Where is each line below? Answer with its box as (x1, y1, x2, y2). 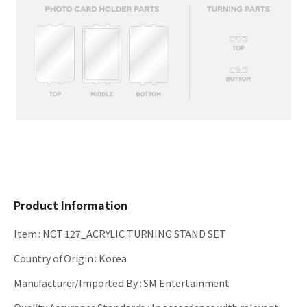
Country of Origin (14, 251, 93, 266)
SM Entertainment (143, 275, 230, 291)
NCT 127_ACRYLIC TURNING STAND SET (42, 226, 226, 241)
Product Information (14, 197, 127, 214)
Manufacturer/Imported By (14, 275, 138, 291)
